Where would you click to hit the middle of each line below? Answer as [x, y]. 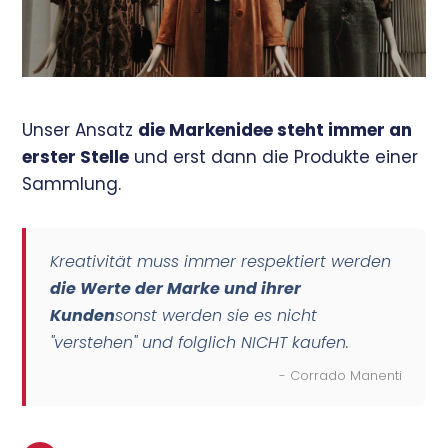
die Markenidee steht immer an [275, 129]
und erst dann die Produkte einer [274, 156]
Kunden [83, 315]
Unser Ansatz [80, 129]
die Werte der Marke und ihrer [176, 288]
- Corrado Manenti [340, 375]
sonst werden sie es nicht [216, 315]
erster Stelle [76, 156]
